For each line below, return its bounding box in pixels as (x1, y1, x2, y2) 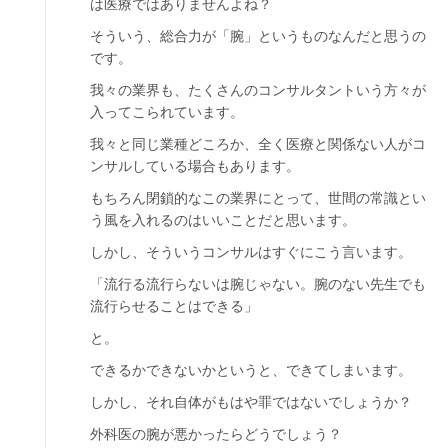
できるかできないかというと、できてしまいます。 (90, 361, 412, 378)
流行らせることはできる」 (90, 297, 258, 314)
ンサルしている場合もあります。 (90, 157, 300, 174)
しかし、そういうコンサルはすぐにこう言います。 (90, 243, 412, 260)
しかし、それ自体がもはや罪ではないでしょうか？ (90, 393, 412, 410)
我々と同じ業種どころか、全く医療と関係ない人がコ (90, 135, 426, 152)
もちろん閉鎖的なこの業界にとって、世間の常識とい (90, 189, 426, 206)
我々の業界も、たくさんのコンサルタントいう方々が (90, 81, 426, 98)
